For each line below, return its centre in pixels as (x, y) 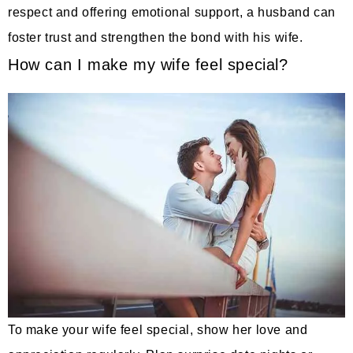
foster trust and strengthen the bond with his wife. (156, 37)
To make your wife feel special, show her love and (158, 329)
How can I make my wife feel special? (148, 65)
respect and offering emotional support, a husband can (172, 12)
